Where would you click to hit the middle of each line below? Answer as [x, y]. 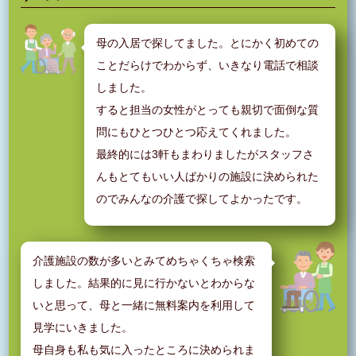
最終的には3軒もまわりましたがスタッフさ [205, 155]
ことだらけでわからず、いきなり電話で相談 [208, 66]
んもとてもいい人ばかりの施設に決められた [208, 177]
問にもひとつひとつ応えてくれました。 [197, 132]
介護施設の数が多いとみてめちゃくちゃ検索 [144, 261]
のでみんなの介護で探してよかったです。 [202, 199]
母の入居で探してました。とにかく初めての [208, 43]
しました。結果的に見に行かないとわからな [144, 283]
